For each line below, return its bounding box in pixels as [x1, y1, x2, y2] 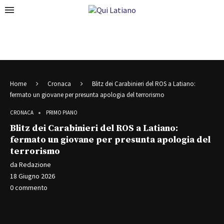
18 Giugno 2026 [10, 171, 55, 180]
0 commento [10, 183, 47, 192]
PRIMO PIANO [46, 109, 77, 116]
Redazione [19, 160, 51, 169]
